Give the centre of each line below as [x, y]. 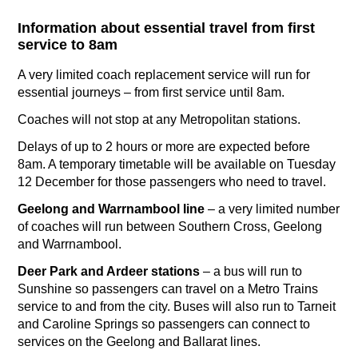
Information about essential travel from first [166, 28]
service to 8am [68, 45]
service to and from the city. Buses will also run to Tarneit [177, 307]
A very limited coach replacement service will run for [164, 75]
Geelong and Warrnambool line [111, 209]
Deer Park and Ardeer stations [109, 272]
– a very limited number [272, 209]
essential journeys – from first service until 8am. [151, 93]
